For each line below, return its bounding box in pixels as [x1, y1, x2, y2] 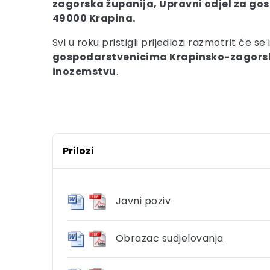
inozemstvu [52, 64, 116, 78]
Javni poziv [116, 194, 171, 209]
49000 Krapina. [52, 11, 136, 25]
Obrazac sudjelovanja [116, 231, 224, 246]
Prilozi [63, 144, 94, 158]
